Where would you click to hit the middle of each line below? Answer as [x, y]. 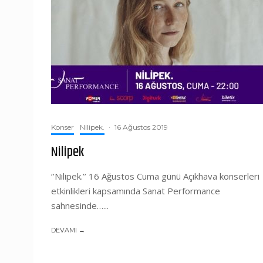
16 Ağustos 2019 [141, 127]
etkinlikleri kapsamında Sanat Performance [136, 191]
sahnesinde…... [80, 205]
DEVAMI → [68, 230]
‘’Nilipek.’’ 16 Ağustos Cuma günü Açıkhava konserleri [155, 176]
